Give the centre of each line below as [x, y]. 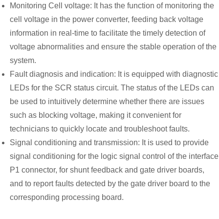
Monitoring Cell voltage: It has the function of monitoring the [112, 6]
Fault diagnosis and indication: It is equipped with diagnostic [114, 74]
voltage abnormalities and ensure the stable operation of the [113, 47]
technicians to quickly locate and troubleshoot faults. [100, 129]
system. [23, 60]
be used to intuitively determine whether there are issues [107, 101]
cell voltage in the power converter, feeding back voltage [107, 19]
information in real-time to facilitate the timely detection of [108, 33]
